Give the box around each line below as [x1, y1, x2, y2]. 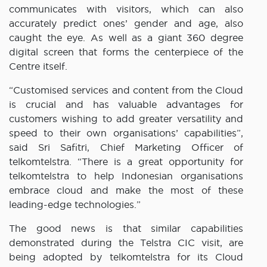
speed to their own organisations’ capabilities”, [9, 128, 243, 139]
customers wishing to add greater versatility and [9, 113, 243, 125]
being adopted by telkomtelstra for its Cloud [9, 252, 243, 263]
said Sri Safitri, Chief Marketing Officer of [9, 142, 243, 153]
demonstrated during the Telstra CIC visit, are [9, 237, 243, 249]
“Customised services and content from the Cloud [9, 85, 243, 96]
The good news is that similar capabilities [9, 223, 243, 234]
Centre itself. [9, 61, 67, 72]
